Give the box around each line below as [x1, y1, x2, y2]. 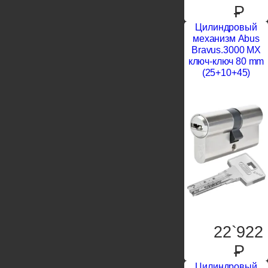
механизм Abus [193, 33, 260, 44]
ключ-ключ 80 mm [188, 56, 264, 67]
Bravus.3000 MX [191, 45, 261, 56]
